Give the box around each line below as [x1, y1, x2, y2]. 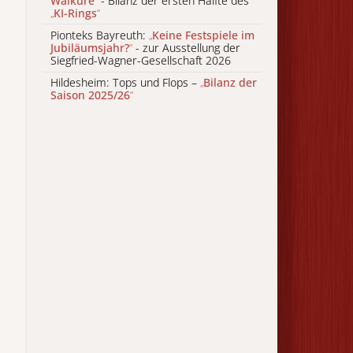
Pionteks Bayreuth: [50, 28, 149, 43]
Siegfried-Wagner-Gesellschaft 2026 [50, 53, 231, 69]
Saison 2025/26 [50, 87, 130, 103]
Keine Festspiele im [152, 28, 255, 43]
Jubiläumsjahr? [50, 40, 129, 56]
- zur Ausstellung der [132, 40, 240, 56]
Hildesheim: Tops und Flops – [50, 75, 200, 91]
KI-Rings [54, 5, 97, 20]
